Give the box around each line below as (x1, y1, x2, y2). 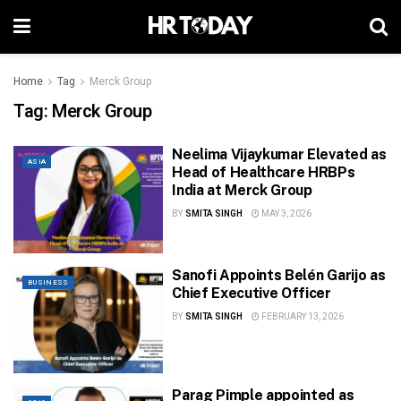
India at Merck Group (172, 182, 312, 199)
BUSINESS (28, 277, 69, 287)
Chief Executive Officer (172, 284, 331, 302)
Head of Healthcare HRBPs (172, 164, 355, 181)
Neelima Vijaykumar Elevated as (172, 146, 387, 163)
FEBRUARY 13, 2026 (259, 310, 344, 323)
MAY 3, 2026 (259, 208, 311, 220)
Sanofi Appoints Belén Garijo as (172, 266, 386, 284)
